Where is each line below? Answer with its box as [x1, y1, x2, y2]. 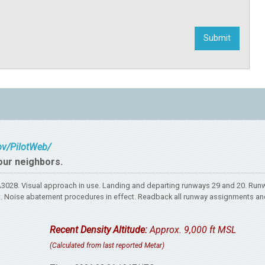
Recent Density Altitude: [50, 224, 147, 235]
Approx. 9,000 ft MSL [147, 224, 236, 235]
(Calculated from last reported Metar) [50, 241, 164, 250]
